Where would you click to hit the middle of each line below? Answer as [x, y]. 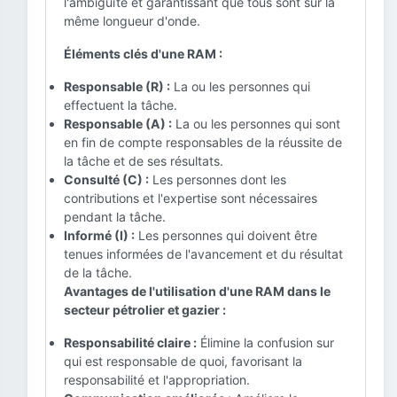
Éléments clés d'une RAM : [143, 54]
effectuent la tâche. [121, 105]
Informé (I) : [99, 235]
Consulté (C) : [106, 179]
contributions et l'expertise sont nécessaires [191, 198]
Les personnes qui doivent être [226, 235]
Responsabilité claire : [130, 343]
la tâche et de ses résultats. [144, 161]
